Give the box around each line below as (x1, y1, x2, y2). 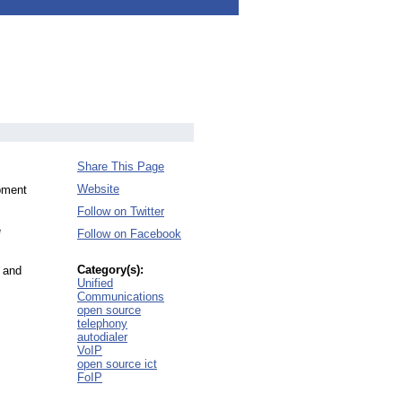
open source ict (77, 357, 157, 371)
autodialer (77, 330, 127, 344)
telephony (77, 317, 127, 330)
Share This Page (77, 160, 164, 173)
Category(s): (77, 263, 144, 276)
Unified (77, 276, 113, 290)
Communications (77, 290, 164, 303)
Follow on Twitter (77, 205, 164, 218)
